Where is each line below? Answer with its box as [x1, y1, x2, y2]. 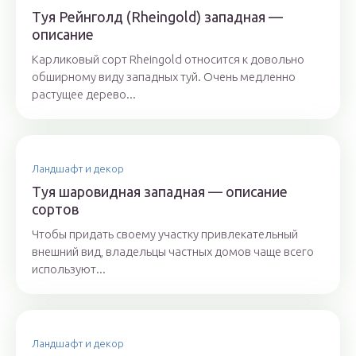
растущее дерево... [32, 87, 136, 101]
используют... [32, 262, 106, 276]
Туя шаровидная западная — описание [32, 184, 288, 199]
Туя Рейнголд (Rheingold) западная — [32, 9, 283, 25]
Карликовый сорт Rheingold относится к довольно [32, 52, 304, 66]
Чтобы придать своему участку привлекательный [32, 227, 298, 241]
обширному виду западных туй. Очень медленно [32, 70, 296, 83]
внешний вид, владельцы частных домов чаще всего [32, 245, 314, 258]
